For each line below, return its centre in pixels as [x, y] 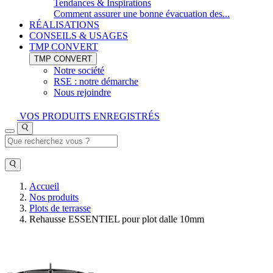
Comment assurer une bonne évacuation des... [142, 14]
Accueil [44, 186]
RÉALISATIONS [64, 25]
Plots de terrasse [60, 208]
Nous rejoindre [82, 92]
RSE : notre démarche [96, 81]
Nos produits [54, 197]
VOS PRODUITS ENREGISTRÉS [88, 116]
